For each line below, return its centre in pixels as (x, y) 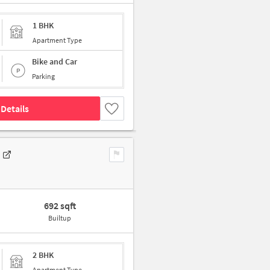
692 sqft (60, 206)
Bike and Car (55, 61)
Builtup (60, 218)
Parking (43, 76)
